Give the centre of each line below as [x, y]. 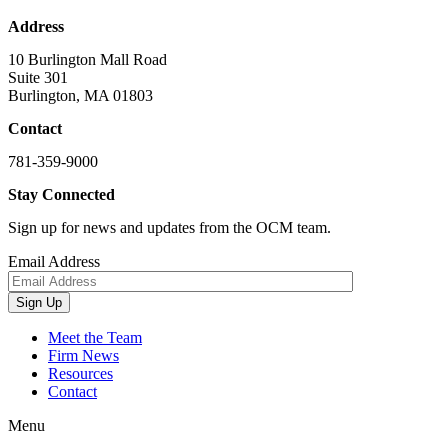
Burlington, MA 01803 [80, 96]
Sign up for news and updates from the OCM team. [169, 228]
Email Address [54, 262]
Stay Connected [61, 195]
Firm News [83, 356]
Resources [80, 374]
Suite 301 [38, 78]
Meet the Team [95, 338]
